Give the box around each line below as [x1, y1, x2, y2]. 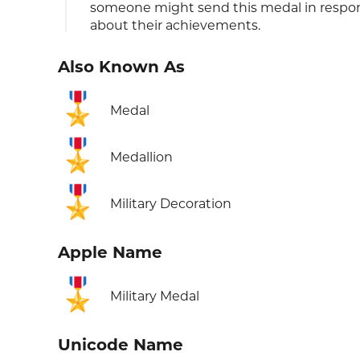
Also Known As [58, 57, 185, 76]
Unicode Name [58, 335, 183, 354]
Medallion [110, 149, 173, 165]
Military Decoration [110, 196, 231, 211]
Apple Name [58, 243, 162, 262]
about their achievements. [90, 18, 260, 33]
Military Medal [110, 288, 199, 304]
